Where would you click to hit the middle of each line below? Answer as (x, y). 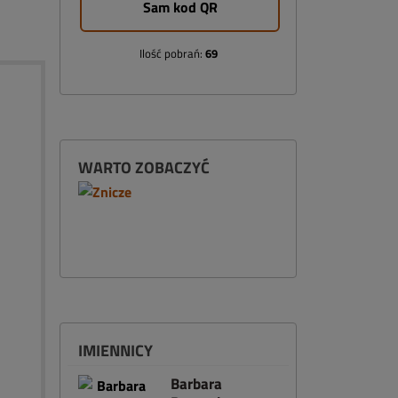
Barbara (196, 384)
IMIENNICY (115, 350)
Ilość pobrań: (172, 53)
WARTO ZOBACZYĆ (144, 167)
